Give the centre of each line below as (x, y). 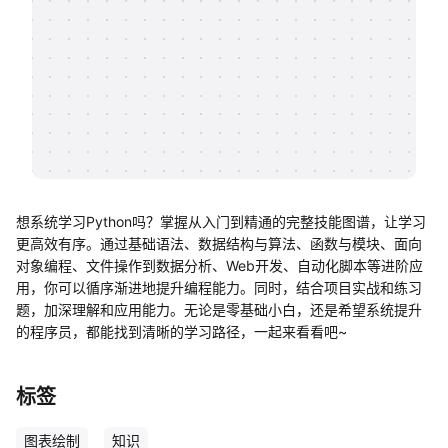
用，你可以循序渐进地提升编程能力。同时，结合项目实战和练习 (219, 287)
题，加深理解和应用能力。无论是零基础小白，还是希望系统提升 (219, 309)
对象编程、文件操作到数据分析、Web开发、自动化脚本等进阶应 (219, 265)
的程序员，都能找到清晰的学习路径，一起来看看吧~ (181, 331)
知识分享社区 (118, 43)
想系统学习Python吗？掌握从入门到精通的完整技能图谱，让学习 (221, 221)
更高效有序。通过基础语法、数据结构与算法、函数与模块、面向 (219, 243)
